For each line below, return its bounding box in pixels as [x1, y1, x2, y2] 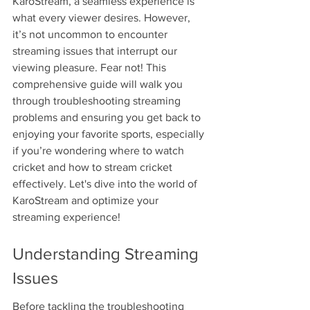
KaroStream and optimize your [12, 194, 161, 207]
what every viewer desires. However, [12, 12, 193, 24]
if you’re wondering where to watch [12, 145, 187, 157]
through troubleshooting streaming [12, 95, 183, 107]
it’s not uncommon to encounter [12, 28, 170, 41]
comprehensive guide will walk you [12, 78, 185, 91]
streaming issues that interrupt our [12, 45, 180, 57]
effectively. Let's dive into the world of [12, 178, 200, 190]
